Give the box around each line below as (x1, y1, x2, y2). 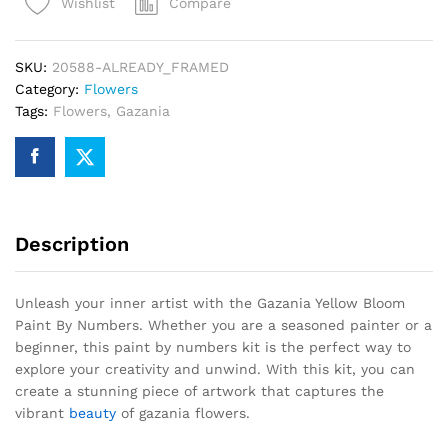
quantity (14, 41, 72, 58)
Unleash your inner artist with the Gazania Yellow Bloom (15, 295, 405, 312)
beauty (69, 405, 116, 422)
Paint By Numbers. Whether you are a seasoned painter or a (15, 317, 432, 334)
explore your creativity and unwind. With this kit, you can (15, 361, 415, 378)
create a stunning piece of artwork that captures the (15, 383, 384, 400)
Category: (15, 81, 84, 98)
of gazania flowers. (116, 405, 250, 422)
